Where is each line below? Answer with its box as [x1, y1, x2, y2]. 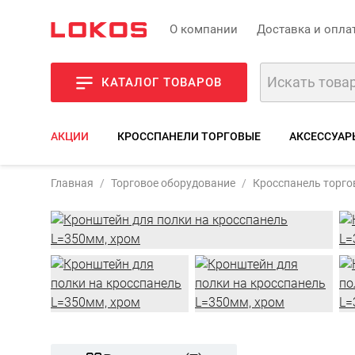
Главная [51, 177, 94, 189]
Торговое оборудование [111, 177, 235, 189]
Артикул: [277, 165, 320, 177]
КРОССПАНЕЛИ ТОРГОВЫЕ [117, 130, 261, 143]
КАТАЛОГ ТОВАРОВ [101, 75, 222, 90]
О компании [170, 21, 238, 36]
